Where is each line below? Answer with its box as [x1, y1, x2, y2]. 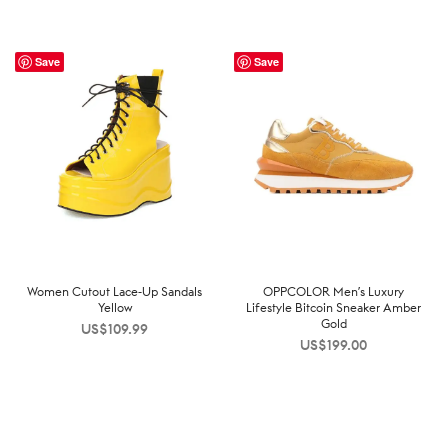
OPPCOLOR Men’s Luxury [263, 283, 404, 299]
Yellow [97, 299, 132, 315]
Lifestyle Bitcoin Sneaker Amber [246, 299, 421, 315]
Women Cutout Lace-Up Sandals [27, 283, 202, 299]
